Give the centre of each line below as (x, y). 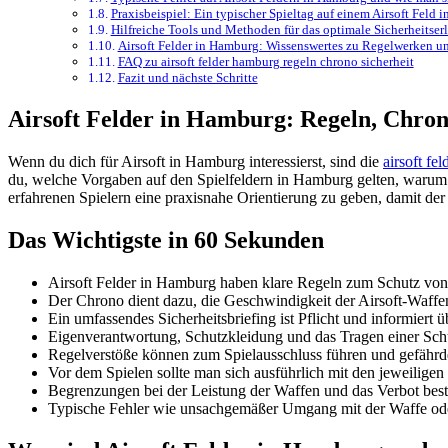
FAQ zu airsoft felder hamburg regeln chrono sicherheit (265, 62)
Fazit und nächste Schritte (187, 78)
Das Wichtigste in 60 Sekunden (166, 239)
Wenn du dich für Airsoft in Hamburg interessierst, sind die (195, 162)
